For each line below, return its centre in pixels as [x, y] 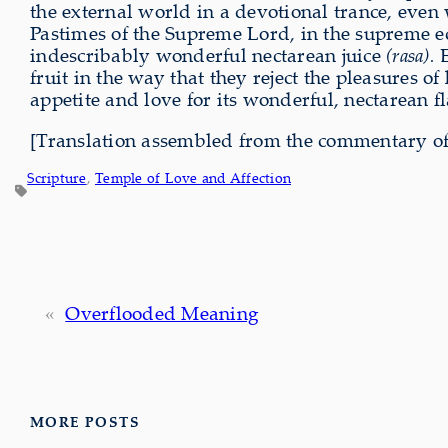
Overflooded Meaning [162, 313]
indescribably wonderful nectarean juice [208, 55]
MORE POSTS [85, 422]
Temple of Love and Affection [193, 178]
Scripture [57, 178]
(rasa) [408, 55]
